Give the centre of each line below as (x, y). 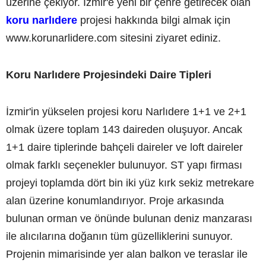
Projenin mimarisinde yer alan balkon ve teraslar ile (127, 254)
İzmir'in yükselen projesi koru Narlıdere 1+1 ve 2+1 (126, 111)
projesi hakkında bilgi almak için (155, 20)
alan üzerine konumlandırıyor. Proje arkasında (115, 200)
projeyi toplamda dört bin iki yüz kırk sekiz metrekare (130, 183)
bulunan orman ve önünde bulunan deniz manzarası (129, 218)
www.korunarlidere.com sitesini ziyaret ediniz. (113, 38)
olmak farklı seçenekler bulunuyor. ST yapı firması (124, 165)
